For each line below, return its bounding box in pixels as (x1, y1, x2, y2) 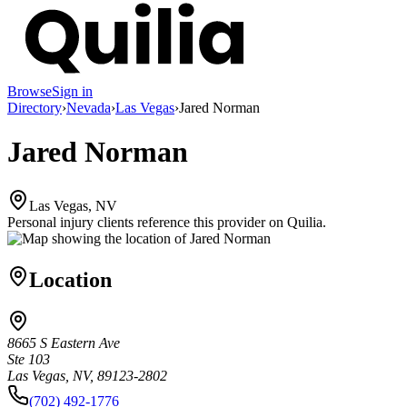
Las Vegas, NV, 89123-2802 (7, 368, 167, 384)
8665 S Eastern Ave (7, 335, 120, 352)
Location (29, 267, 112, 292)
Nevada (66, 99, 111, 115)
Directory (7, 99, 62, 115)
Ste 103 (7, 352, 50, 368)
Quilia (287, 213, 323, 230)
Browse (7, 83, 52, 99)
